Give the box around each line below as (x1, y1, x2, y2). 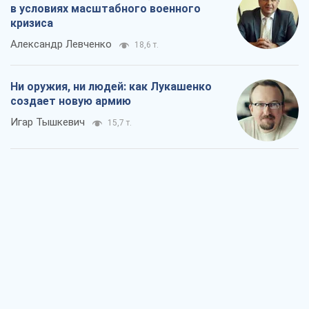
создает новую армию (10, 94, 131, 108)
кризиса (10, 17, 53, 30)
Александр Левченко (10, 38, 112, 51)
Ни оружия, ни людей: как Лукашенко (10, 80, 212, 94)
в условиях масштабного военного (10, 2, 201, 16)
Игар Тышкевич (10, 116, 85, 129)
